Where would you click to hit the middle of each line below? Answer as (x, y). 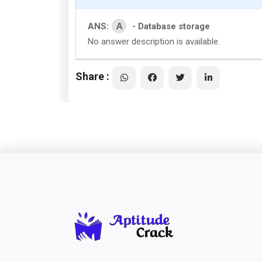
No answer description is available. (154, 42)
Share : (92, 76)
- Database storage (171, 26)
